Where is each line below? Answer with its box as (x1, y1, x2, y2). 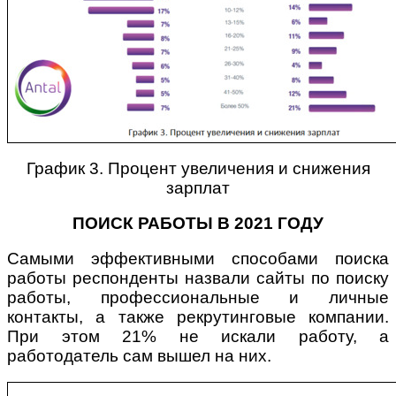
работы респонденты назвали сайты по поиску (7, 269, 389, 288)
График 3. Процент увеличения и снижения (26, 159, 370, 179)
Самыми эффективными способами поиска (7, 249, 389, 269)
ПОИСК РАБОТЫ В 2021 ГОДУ (72, 214, 324, 233)
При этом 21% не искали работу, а (7, 327, 389, 346)
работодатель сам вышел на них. (7, 346, 271, 366)
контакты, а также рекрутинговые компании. (7, 308, 389, 327)
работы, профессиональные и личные (7, 288, 389, 308)
